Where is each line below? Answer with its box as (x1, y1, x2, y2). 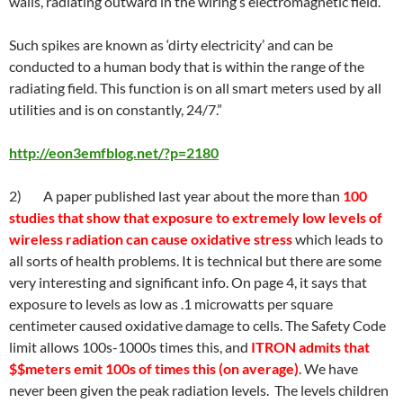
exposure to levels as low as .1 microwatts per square (9, 295, 333, 312)
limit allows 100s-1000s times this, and (9, 338, 251, 355)
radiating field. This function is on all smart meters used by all (9, 79, 381, 96)
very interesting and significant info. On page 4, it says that (9, 273, 367, 291)
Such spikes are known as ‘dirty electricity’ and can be (9, 36, 333, 53)
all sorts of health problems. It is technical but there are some (9, 252, 381, 269)
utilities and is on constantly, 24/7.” (9, 101, 222, 118)
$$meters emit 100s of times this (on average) (9, 360, 299, 377)
